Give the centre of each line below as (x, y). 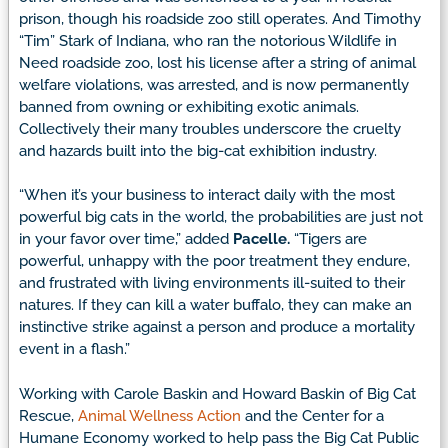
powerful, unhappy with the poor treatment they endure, (214, 261)
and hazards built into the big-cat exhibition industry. (198, 150)
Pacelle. (261, 239)
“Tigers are (328, 239)
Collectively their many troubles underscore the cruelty (210, 128)
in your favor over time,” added (126, 239)
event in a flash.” (74, 349)
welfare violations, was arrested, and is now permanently (214, 84)
